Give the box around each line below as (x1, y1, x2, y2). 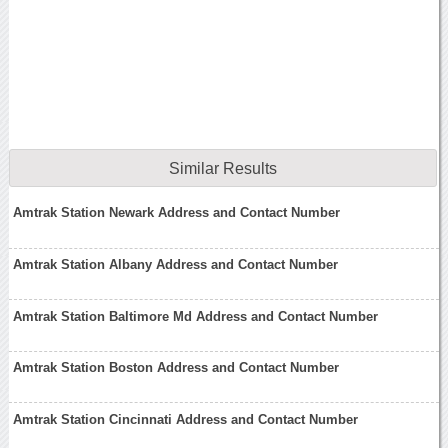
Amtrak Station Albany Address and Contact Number (13, 256, 339, 272)
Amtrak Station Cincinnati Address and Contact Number (13, 411, 359, 427)
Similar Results (168, 160, 277, 178)
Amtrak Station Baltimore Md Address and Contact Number (13, 308, 379, 324)
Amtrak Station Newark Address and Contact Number (13, 205, 341, 221)
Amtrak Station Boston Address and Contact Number (13, 360, 340, 376)
